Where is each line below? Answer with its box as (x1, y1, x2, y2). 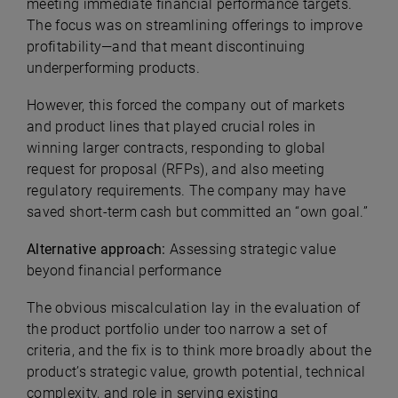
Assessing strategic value (170, 241, 337, 259)
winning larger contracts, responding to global (27, 139, 326, 157)
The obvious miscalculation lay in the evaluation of (27, 299, 361, 317)
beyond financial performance (27, 262, 221, 280)
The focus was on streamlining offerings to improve (27, 17, 363, 35)
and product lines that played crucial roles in (27, 118, 316, 136)
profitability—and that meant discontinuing (27, 38, 306, 56)
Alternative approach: (27, 241, 171, 259)
